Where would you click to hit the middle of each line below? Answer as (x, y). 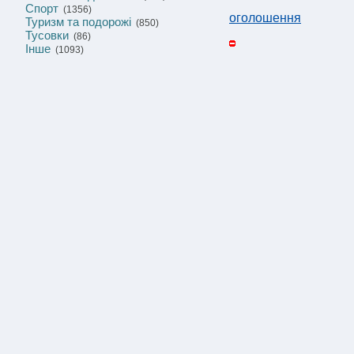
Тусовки (47, 35)
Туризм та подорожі (78, 22)
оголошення (265, 18)
